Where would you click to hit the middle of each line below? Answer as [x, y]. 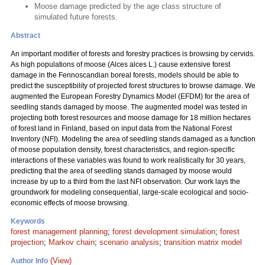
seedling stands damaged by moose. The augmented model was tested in [129, 107]
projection [27, 242]
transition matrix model [203, 242]
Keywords [28, 221]
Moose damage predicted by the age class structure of [128, 6]
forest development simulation [164, 232]
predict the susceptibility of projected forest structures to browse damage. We [133, 86]
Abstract [25, 35]
